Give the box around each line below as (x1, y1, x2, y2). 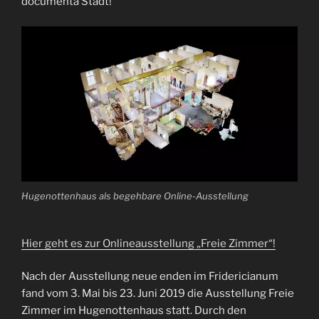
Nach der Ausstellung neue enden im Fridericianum (21, 270, 278, 283)
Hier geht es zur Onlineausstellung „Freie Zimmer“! (21, 236, 276, 250)
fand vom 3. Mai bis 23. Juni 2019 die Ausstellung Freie (21, 287, 294, 300)
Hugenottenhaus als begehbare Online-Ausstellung (21, 190, 249, 202)
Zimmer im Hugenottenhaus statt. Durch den (21, 304, 246, 318)
